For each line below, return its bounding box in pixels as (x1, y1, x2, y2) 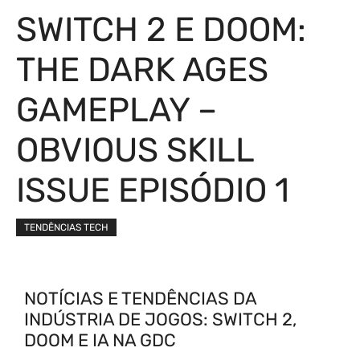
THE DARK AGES (16, 50, 268, 90)
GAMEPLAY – (16, 90, 217, 130)
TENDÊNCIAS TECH (24, 222, 108, 233)
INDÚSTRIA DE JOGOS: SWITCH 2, (24, 309, 297, 330)
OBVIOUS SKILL (16, 130, 254, 170)
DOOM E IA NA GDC (24, 329, 176, 351)
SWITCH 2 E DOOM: (16, 10, 306, 50)
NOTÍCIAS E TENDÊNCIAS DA (24, 288, 256, 309)
